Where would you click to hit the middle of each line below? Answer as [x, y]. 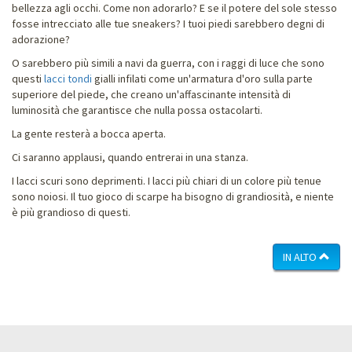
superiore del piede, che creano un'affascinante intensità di [151, 94]
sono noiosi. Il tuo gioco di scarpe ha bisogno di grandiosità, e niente [173, 196]
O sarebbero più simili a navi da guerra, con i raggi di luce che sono [168, 62]
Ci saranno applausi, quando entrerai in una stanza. [130, 157]
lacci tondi [68, 78]
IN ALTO [301, 257]
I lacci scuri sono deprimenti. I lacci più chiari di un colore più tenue [167, 180]
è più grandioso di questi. [71, 212]
